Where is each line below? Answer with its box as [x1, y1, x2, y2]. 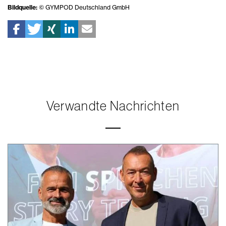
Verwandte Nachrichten [46, 97, 180, 115]
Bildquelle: [8, 4, 37, 12]
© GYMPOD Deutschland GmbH [37, 4, 130, 12]
